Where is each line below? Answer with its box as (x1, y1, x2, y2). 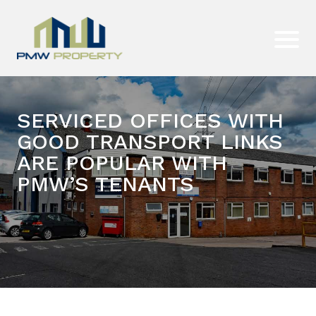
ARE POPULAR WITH (17, 150, 227, 175)
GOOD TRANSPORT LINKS (17, 128, 283, 154)
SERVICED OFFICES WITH (17, 107, 284, 133)
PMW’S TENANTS (17, 171, 194, 196)
